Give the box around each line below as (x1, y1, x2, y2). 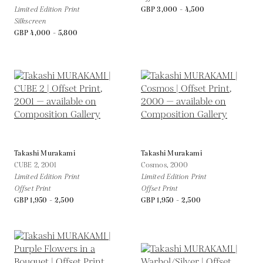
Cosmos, (141, 160, 170, 170)
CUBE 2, (14, 160, 41, 170)
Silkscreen (14, 16, 46, 26)
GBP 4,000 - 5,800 (14, 28, 78, 38)
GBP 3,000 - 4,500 (141, 4, 205, 15)
